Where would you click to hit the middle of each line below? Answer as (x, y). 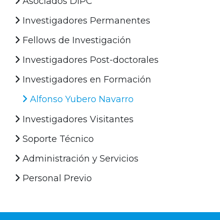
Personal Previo (56, 178)
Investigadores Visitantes (77, 119)
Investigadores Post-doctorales (89, 60)
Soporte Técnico (57, 139)
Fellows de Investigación (76, 40)
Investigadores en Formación (86, 79)
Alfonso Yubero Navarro (81, 99)
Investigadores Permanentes (85, 20)
